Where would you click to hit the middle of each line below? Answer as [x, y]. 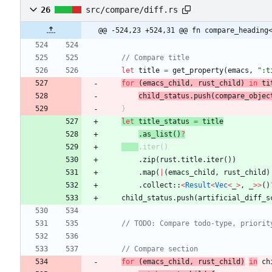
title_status [164, 122]
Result [198, 185]
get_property [198, 71]
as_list [158, 134]
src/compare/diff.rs [132, 10]
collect [158, 185]
